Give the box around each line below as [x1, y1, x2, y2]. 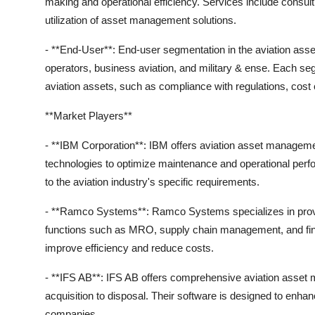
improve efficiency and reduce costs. [45, 242, 214, 254]
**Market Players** [45, 110, 132, 122]
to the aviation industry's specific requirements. [45, 176, 259, 188]
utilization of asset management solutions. [45, 14, 236, 26]
